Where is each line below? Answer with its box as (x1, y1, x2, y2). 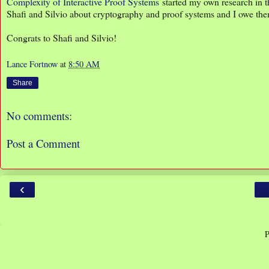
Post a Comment (7, 136, 80, 151)
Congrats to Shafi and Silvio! (7, 31, 116, 44)
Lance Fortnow (7, 58, 58, 70)
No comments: (7, 107, 72, 123)
